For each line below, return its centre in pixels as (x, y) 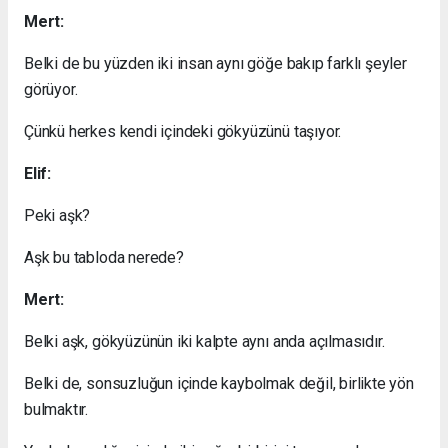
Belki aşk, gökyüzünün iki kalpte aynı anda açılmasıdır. (204, 341)
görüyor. (51, 89)
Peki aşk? (57, 215)
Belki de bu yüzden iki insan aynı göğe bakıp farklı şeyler (215, 63)
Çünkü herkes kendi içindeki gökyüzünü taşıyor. (183, 131)
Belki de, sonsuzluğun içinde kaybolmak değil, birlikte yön (219, 383)
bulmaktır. (56, 409)
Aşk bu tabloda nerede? (104, 257)
